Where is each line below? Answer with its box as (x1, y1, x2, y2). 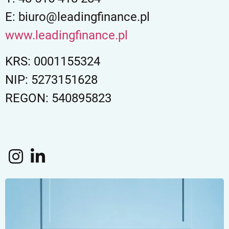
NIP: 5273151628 (5, 72, 98, 87)
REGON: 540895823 (5, 90, 111, 105)
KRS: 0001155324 (5, 54, 100, 68)
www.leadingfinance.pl (5, 28, 128, 43)
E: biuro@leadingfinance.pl (5, 10, 150, 25)
